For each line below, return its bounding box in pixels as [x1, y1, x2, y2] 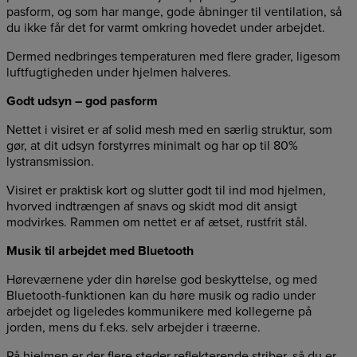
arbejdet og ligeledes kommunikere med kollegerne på [6, 303, 312, 320]
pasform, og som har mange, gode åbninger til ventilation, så [6, 3, 342, 20]
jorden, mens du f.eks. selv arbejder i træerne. [6, 319, 261, 335]
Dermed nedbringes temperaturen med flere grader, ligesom [6, 48, 340, 65]
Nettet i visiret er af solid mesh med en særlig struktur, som [6, 121, 332, 138]
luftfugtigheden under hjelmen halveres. [6, 64, 231, 80]
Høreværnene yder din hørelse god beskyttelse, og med [6, 271, 317, 288]
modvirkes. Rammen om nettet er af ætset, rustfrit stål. [6, 214, 308, 230]
